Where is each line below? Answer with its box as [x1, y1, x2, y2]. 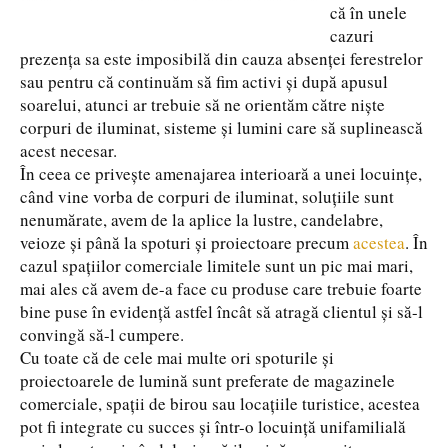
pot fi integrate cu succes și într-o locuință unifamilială [20, 415, 406, 438]
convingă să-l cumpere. [20, 323, 184, 346]
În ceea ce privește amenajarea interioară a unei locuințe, [20, 162, 422, 185]
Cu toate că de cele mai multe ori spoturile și [20, 346, 334, 369]
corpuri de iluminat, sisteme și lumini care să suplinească [20, 116, 423, 139]
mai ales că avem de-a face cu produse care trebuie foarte [20, 277, 422, 300]
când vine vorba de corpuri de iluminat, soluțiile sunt [20, 185, 394, 208]
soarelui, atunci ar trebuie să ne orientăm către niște [20, 93, 385, 116]
